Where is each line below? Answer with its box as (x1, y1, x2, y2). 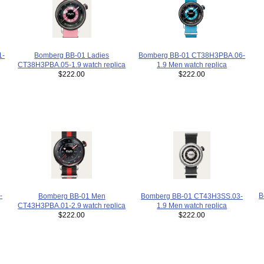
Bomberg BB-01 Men (38, 192, 105, 200)
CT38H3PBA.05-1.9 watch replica (18, 60, 126, 68)
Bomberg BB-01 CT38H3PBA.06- (138, 51, 246, 59)
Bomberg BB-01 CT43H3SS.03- (141, 192, 243, 200)
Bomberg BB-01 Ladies (34, 51, 110, 59)
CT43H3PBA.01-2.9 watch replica (18, 201, 126, 209)
